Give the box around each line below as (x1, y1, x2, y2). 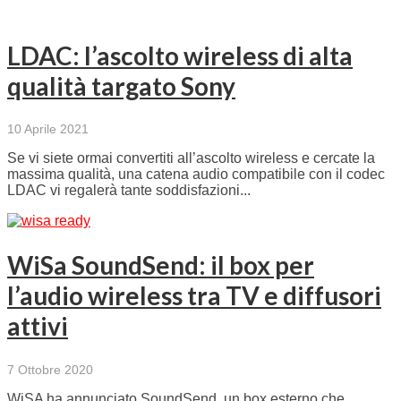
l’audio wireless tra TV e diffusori (7, 280, 381, 311)
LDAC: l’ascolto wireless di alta (7, 39, 353, 71)
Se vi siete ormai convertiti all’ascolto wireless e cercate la (7, 150, 375, 166)
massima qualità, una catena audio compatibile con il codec (7, 166, 385, 183)
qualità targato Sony (7, 70, 235, 101)
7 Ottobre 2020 (7, 362, 93, 377)
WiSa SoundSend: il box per (7, 250, 314, 281)
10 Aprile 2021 (7, 122, 89, 137)
